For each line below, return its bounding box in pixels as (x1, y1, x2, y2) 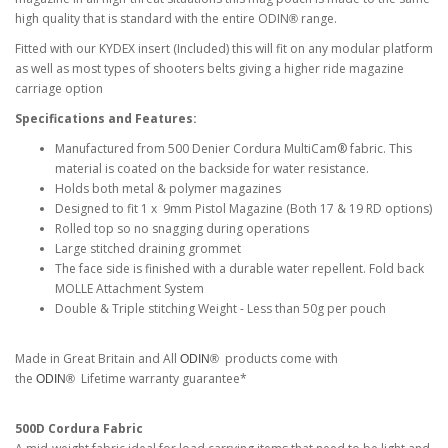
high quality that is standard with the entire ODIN (15, 10, 289, 27)
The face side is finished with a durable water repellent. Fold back (55, 260, 424, 277)
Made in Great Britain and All (15, 350, 180, 367)
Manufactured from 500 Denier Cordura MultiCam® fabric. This (55, 140, 412, 157)
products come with (222, 350, 338, 367)
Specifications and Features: (15, 110, 197, 127)
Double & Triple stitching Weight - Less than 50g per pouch (55, 300, 386, 317)
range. (301, 10, 337, 27)
